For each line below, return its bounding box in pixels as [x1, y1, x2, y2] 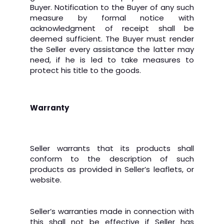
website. [30, 174, 61, 185]
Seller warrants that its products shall [30, 143, 194, 153]
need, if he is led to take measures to [30, 54, 194, 65]
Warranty [30, 102, 69, 113]
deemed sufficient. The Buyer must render [30, 33, 194, 44]
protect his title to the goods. [30, 65, 141, 75]
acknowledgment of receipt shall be [30, 23, 194, 33]
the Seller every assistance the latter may [30, 44, 194, 54]
